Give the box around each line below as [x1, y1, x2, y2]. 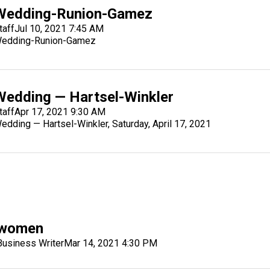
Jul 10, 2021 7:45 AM [14, 23, 104, 35]
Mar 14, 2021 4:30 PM [64, 237, 158, 249]
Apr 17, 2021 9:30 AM [14, 105, 106, 118]
